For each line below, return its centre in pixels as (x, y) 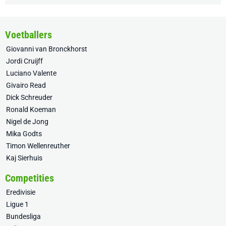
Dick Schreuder (29, 98)
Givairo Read (26, 86)
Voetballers (29, 35)
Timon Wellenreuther (38, 146)
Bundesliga (23, 217)
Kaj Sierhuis (24, 158)
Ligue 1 (17, 205)
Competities (30, 178)
